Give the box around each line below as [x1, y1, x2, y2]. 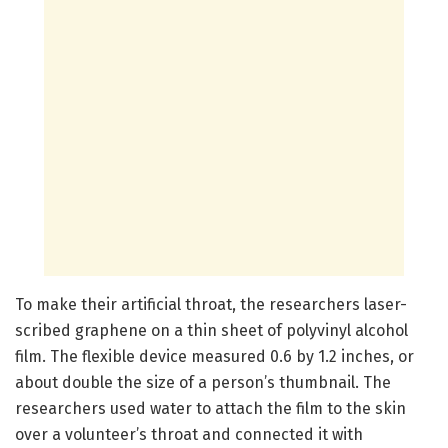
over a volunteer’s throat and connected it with [15, 424, 363, 444]
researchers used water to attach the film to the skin [15, 398, 406, 418]
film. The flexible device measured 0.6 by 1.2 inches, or [15, 346, 414, 366]
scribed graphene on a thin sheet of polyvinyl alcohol [15, 320, 408, 340]
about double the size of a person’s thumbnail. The [15, 372, 391, 392]
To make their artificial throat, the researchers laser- [15, 294, 407, 314]
